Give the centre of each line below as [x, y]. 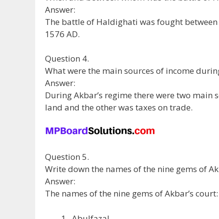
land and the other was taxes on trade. [119, 108]
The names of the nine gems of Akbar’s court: [131, 194]
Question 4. [67, 59]
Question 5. [67, 157]
